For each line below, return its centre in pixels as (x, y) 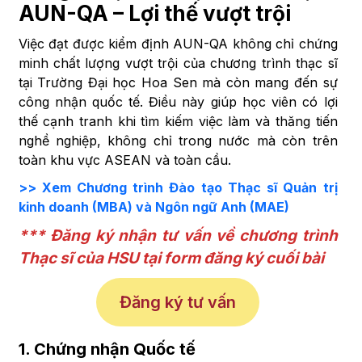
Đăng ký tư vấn (178, 303)
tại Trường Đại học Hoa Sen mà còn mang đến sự (178, 82)
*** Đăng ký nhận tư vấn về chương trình (178, 235)
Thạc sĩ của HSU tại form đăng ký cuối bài (171, 258)
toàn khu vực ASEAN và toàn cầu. (124, 160)
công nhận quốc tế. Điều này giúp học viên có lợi (178, 101)
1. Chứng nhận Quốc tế (107, 349)
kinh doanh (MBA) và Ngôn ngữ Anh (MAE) (154, 206)
